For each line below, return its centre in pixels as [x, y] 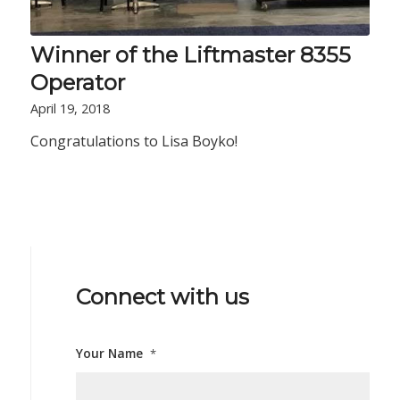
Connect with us [162, 297]
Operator [77, 83]
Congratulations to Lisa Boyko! [133, 142]
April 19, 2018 [70, 109]
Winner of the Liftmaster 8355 [190, 55]
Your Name [109, 354]
